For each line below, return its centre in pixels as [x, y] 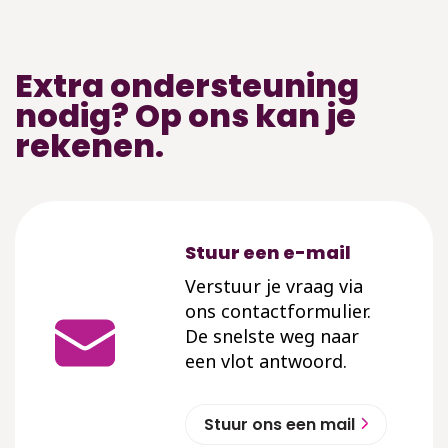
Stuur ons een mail [279, 424]
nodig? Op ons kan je [185, 115]
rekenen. [89, 145]
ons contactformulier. [278, 310]
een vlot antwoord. [266, 360]
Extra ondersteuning [187, 85]
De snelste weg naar [272, 335]
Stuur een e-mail [268, 252]
